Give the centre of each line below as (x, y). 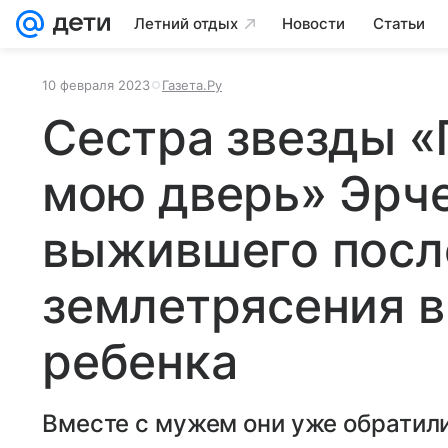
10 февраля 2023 (96, 85)
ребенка (140, 361)
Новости (313, 23)
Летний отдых (186, 23)
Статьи (399, 23)
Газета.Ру (192, 85)
